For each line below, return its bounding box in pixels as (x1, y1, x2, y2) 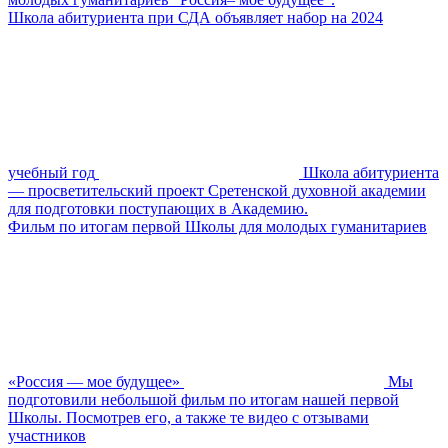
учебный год (8, 163, 95, 181)
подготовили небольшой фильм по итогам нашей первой (8, 390, 399, 408)
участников (8, 426, 86, 444)
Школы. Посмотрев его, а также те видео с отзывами (8, 408, 369, 426)
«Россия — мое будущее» (8, 372, 180, 390)
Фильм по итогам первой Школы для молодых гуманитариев (8, 217, 427, 235)
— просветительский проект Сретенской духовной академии (8, 181, 426, 199)
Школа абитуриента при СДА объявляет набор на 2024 (8, 8, 383, 26)
